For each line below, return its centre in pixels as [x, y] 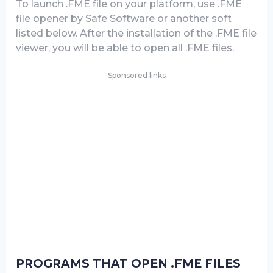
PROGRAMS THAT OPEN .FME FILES [128, 264]
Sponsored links [136, 75]
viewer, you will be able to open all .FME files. [125, 48]
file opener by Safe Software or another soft [124, 19]
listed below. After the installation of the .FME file [136, 33]
